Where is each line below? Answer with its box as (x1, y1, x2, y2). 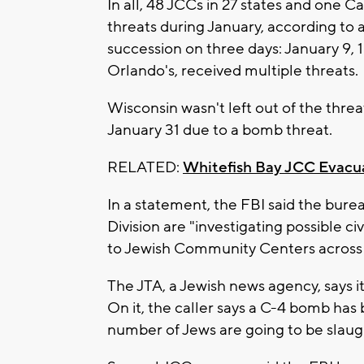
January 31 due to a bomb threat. (107, 119, 332, 140)
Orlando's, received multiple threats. (107, 60, 358, 80)
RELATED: (107, 157, 183, 177)
